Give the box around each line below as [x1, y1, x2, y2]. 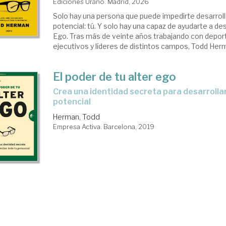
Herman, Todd [53, 112, 100, 121]
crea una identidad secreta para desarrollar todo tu [53, 87, 59, 96]
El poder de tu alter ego [53, 70, 177, 83]
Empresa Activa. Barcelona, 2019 [53, 123, 155, 131]
